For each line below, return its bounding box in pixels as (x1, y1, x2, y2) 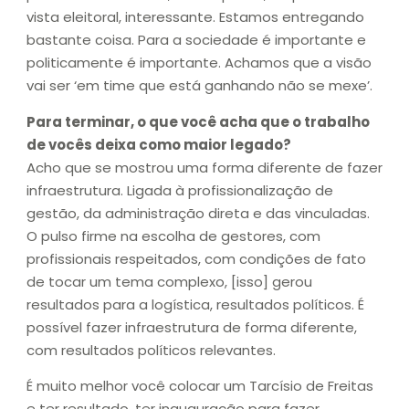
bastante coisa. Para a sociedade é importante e (26, 30, 366, 50)
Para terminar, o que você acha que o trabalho (26, 111, 370, 131)
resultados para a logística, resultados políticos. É (26, 294, 364, 314)
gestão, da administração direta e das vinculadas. (26, 203, 370, 223)
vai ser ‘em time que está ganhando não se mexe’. (26, 76, 372, 96)
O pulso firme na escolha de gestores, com (26, 225, 320, 246)
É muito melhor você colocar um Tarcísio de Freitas (26, 376, 373, 396)
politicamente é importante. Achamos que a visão (26, 53, 372, 73)
